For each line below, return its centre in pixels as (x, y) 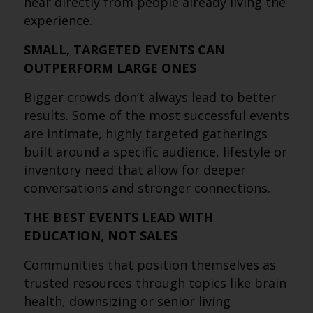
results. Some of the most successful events (156, 115)
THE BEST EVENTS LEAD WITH (118, 217)
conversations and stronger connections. (147, 188)
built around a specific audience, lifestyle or (155, 152)
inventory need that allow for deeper (134, 170)
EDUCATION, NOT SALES (100, 235)
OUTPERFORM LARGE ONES (110, 68)
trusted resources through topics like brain (155, 283)
